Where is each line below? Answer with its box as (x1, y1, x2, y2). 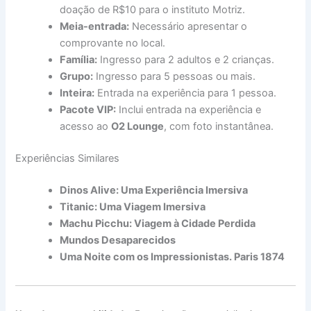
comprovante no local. (60, 37, 166, 50)
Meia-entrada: (60, 20, 130, 33)
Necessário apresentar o (129, 20, 248, 33)
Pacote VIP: (60, 103, 117, 117)
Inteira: (60, 87, 95, 100)
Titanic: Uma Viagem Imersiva (60, 201, 206, 214)
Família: (60, 53, 98, 67)
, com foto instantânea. (164, 120, 274, 133)
